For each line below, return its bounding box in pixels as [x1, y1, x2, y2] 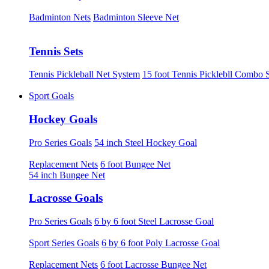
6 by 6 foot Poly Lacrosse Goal [101, 238, 220, 249]
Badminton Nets [29, 11, 91, 22]
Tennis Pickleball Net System [29, 69, 140, 80]
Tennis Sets [29, 44, 83, 58]
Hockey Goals [29, 113, 97, 126]
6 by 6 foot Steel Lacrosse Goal [94, 216, 214, 227]
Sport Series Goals [29, 238, 99, 249]
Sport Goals [29, 91, 74, 101]
